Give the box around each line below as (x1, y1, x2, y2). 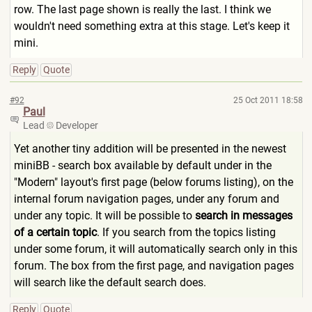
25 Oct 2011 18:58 (233, 95, 303, 105)
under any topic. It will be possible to (13, 209, 195, 222)
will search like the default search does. (13, 276, 206, 289)
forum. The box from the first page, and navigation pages (13, 259, 294, 272)
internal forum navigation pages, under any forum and (13, 192, 279, 205)
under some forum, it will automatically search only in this (13, 242, 297, 256)
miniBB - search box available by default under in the (13, 159, 272, 172)
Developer (53, 120, 98, 131)
